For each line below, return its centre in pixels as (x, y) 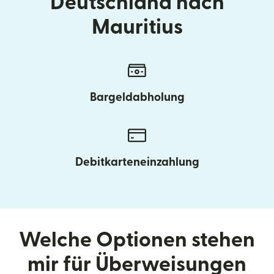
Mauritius (137, 27)
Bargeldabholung (137, 97)
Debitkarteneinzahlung (137, 162)
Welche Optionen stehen (137, 240)
